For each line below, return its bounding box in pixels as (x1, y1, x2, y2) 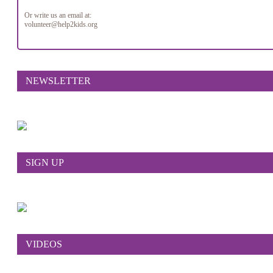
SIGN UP (26, 157, 64, 168)
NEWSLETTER (26, 75, 91, 86)
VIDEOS (26, 238, 62, 249)
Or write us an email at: (24, 10, 91, 19)
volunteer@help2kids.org (24, 19, 97, 29)
